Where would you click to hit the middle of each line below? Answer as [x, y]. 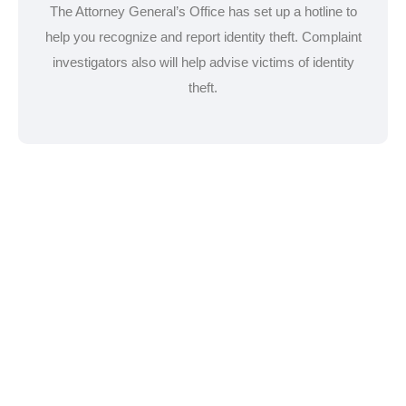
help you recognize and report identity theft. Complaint [203, 37]
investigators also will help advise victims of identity [203, 63]
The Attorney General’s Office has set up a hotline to [203, 12]
